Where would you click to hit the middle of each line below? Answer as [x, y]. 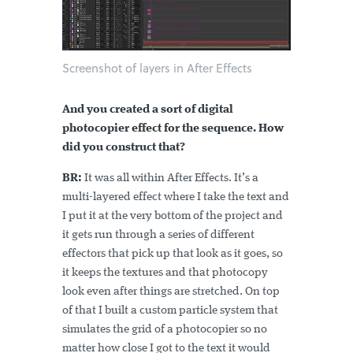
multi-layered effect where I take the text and [176, 197]
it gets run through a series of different [158, 235]
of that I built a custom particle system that [170, 310]
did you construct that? [124, 147]
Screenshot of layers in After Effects [157, 67]
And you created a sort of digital [148, 110]
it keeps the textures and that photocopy [165, 273]
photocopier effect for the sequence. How [173, 128]
